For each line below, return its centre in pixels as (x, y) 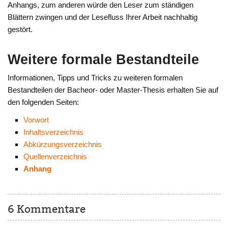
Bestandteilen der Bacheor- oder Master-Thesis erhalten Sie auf (113, 90)
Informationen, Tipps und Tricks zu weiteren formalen (95, 77)
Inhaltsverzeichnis (53, 132)
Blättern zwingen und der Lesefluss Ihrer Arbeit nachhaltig (103, 17)
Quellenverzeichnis (55, 157)
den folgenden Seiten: (44, 102)
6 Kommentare (47, 209)
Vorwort (36, 120)
